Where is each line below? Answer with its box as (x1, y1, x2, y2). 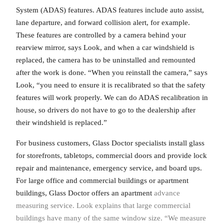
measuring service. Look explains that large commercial (16, 201, 190, 210)
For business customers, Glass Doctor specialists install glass (16, 139, 204, 147)
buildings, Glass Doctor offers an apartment (16, 189, 154, 197)
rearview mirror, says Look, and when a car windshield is (16, 43, 194, 51)
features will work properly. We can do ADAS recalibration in (16, 93, 208, 101)
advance (154, 189, 180, 197)
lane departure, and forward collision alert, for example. (16, 18, 190, 26)
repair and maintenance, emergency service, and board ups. (16, 164, 202, 172)
